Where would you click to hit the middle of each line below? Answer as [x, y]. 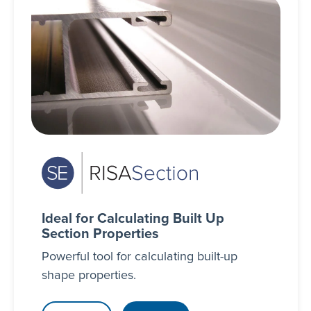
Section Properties [100, 234]
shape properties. [89, 275]
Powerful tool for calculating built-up [139, 257]
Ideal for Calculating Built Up [133, 218]
